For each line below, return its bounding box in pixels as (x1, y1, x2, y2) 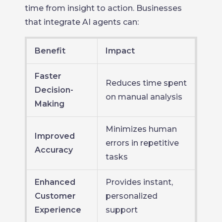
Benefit (35, 46, 65, 55)
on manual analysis (106, 92, 182, 102)
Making (35, 99, 64, 109)
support (106, 205, 138, 215)
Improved (35, 131, 75, 141)
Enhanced (35, 177, 75, 187)
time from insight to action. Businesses (25, 3, 182, 13)
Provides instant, (106, 177, 173, 187)
